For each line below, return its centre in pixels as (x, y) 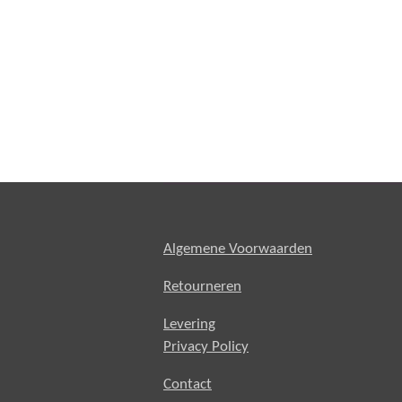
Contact (188, 384)
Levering (189, 324)
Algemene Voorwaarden (238, 249)
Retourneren (202, 286)
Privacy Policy (206, 346)
